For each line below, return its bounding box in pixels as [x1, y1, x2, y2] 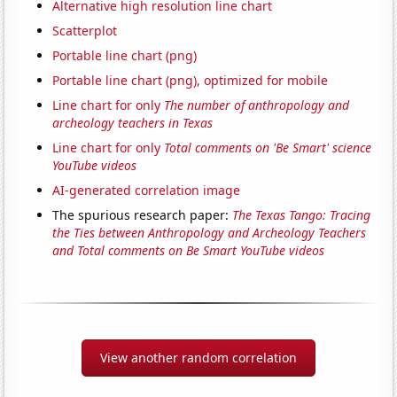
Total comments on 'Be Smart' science [164, 138, 372, 156]
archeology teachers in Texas [52, 113, 214, 131]
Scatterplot [52, 21, 118, 39]
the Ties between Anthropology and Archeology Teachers [52, 223, 367, 241]
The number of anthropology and [164, 96, 350, 113]
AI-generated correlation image [52, 181, 241, 198]
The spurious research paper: [52, 206, 233, 223]
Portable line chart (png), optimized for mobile [52, 71, 329, 89]
